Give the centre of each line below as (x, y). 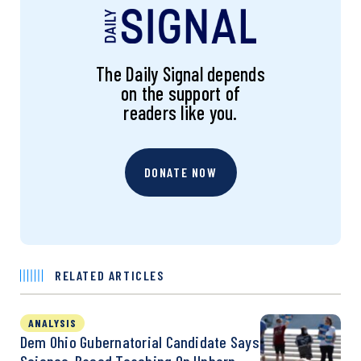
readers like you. (180, 112)
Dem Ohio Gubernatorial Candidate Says (140, 341)
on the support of (180, 93)
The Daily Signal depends (180, 73)
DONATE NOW (180, 172)
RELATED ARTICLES (110, 275)
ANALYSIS (52, 322)
